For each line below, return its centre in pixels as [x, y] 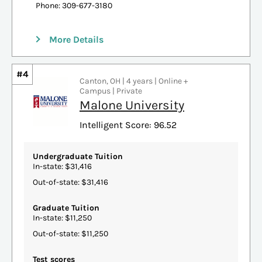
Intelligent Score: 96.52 [128, 125]
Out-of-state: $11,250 [70, 233]
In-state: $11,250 [62, 218]
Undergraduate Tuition [78, 156]
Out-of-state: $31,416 [70, 182]
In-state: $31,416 [62, 166]
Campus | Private [111, 91]
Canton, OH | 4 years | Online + [134, 81]
